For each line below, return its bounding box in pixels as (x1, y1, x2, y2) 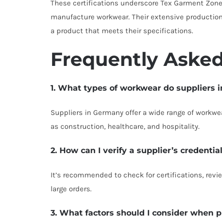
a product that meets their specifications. (51, 26, 193, 35)
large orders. (51, 184, 92, 193)
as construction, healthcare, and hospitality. (51, 122, 200, 131)
